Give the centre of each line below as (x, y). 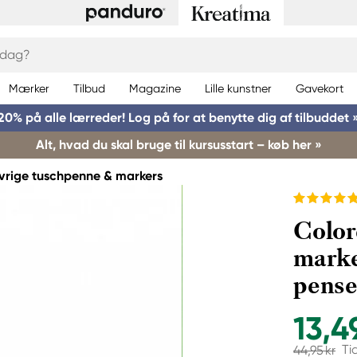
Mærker (29, 88)
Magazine (155, 88)
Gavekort (320, 88)
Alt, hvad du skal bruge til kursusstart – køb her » (178, 145)
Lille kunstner (238, 88)
